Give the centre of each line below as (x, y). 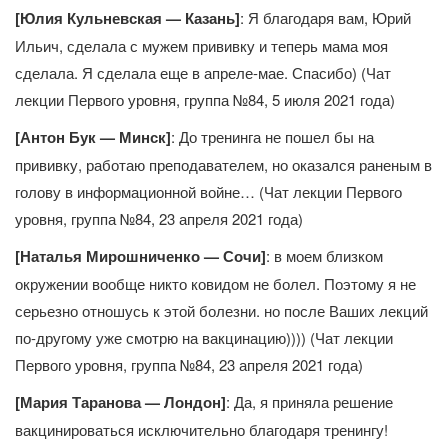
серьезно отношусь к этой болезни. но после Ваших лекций (221, 311)
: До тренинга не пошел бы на (272, 137)
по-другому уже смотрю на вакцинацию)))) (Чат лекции (204, 338)
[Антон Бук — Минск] (93, 137)
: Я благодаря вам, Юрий (325, 18)
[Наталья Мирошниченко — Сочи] (140, 256)
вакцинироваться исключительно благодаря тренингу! (201, 430)
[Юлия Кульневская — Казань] (127, 18)
